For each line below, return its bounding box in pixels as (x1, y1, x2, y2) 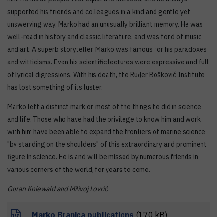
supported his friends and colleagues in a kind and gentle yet (7, 7, 190, 16)
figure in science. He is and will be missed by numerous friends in (7, 153, 198, 162)
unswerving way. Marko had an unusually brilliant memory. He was (7, 20, 203, 29)
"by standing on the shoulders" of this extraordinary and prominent (7, 140, 207, 149)
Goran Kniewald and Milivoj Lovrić (7, 185, 108, 194)
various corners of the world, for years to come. (7, 165, 150, 174)
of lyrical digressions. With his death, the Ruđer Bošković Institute (7, 70, 205, 79)
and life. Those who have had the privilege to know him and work (7, 115, 201, 124)
